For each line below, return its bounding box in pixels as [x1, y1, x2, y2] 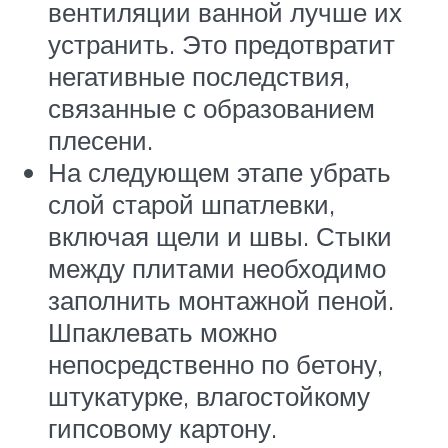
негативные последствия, [48, 59, 350, 92]
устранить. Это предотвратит [48, 27, 395, 60]
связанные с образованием [48, 91, 375, 124]
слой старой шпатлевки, [48, 187, 335, 220]
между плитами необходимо [48, 251, 386, 284]
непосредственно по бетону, [48, 347, 383, 380]
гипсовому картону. [48, 411, 277, 444]
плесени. [48, 123, 153, 156]
